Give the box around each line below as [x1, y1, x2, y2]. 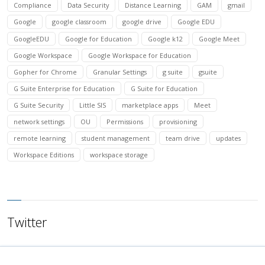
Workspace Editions [14, 150, 75, 159]
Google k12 [148, 34, 183, 43]
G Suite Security [14, 100, 64, 109]
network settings [14, 117, 65, 126]
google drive [122, 17, 162, 27]
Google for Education [65, 34, 132, 43]
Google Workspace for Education [88, 50, 192, 60]
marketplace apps [122, 100, 179, 109]
